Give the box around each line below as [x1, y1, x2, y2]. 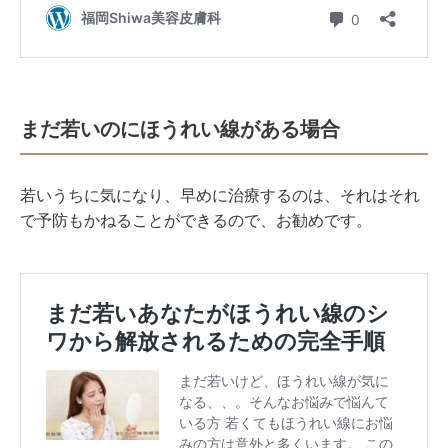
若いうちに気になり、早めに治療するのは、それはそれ [20, 187, 420, 205]
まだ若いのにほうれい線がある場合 [20, 118, 340, 141]
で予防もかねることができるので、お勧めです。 [20, 212, 372, 230]
